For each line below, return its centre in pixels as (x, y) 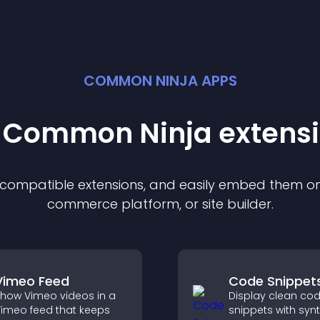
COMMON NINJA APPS (160, 81)
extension (107, 185)
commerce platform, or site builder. (160, 204)
